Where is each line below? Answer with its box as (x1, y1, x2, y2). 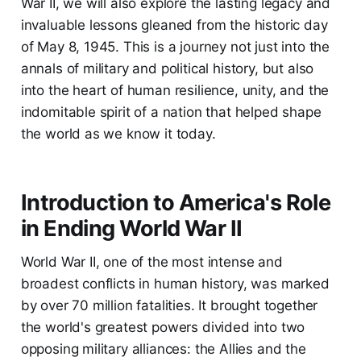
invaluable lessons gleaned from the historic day (20, 17, 328, 34)
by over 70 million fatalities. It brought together (20, 297, 318, 314)
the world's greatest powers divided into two (20, 319, 305, 336)
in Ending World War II (20, 215, 243, 243)
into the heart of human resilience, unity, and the (20, 82, 330, 99)
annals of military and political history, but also (20, 60, 314, 77)
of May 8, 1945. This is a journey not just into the (20, 39, 330, 56)
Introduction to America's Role (20, 189, 331, 217)
